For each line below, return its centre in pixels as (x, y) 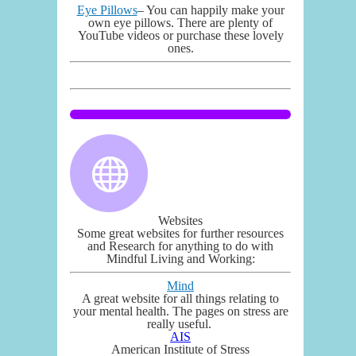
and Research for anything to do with (180, 246)
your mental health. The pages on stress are (180, 311)
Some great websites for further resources (180, 233)
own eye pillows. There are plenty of (180, 22)
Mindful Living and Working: (180, 258)
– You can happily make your (211, 10)
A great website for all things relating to (180, 298)
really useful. (180, 323)
